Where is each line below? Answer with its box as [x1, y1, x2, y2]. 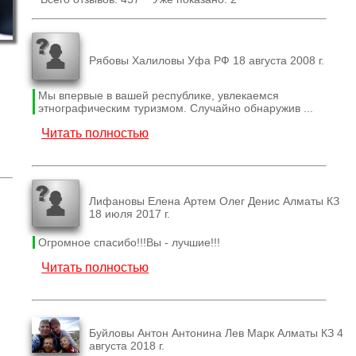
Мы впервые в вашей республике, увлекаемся [37, 89, 279, 103]
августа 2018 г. [89, 339, 165, 352]
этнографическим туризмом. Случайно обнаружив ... [37, 102, 313, 115]
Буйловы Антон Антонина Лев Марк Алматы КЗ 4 [89, 326, 344, 339]
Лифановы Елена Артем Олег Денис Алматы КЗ [89, 194, 340, 207]
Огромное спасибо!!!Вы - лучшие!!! [37, 236, 220, 250]
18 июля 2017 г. [89, 207, 171, 220]
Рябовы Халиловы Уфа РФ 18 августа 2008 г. [89, 53, 325, 67]
